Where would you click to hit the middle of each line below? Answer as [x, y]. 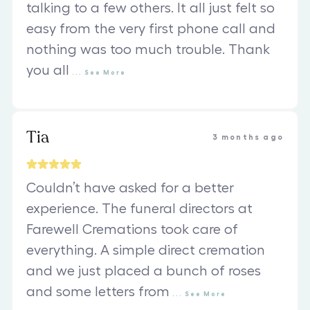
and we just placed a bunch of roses [144, 272]
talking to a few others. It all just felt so [151, 9]
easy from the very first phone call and [151, 29]
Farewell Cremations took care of [132, 230]
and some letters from [98, 292]
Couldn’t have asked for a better [130, 189]
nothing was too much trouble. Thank [148, 50]
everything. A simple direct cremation [146, 251]
